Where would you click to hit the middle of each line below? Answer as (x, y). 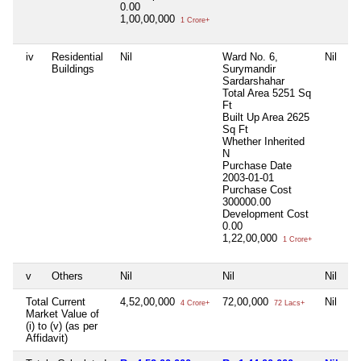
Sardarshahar (253, 81)
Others (67, 276)
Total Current (56, 301)
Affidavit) (47, 338)
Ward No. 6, (250, 56)
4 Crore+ (194, 303)
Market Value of (62, 313)
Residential (77, 56)
